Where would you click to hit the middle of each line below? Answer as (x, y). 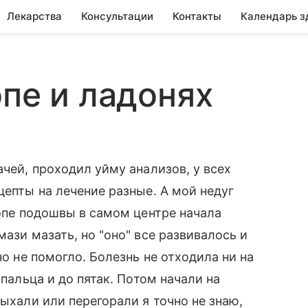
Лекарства (34, 16)
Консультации (117, 16)
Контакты (197, 16)
